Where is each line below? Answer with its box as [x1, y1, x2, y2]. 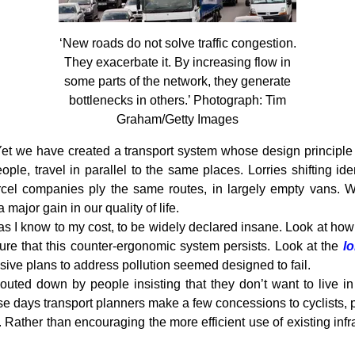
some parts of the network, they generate [64, 74, 291, 89]
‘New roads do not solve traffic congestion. [59, 36, 296, 51]
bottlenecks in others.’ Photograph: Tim [69, 94, 286, 108]
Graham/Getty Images [116, 113, 239, 127]
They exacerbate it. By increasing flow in [64, 55, 291, 70]
